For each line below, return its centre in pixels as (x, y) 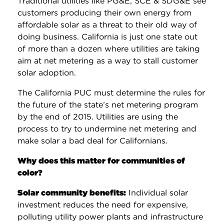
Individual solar (157, 192)
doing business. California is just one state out (107, 36)
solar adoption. (47, 72)
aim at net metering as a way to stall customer (108, 60)
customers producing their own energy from (104, 12)
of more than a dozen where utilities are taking (109, 48)
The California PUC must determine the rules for (111, 92)
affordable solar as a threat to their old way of (107, 24)
